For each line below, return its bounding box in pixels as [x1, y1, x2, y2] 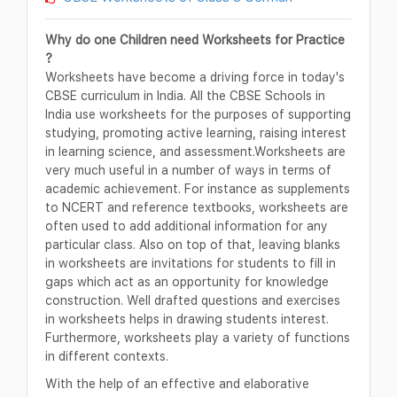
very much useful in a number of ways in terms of [45, 161, 331, 177]
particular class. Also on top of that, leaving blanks [45, 236, 340, 252]
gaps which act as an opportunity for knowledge [45, 273, 329, 289]
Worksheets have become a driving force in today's [45, 68, 345, 84]
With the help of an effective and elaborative [45, 375, 309, 391]
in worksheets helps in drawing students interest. [45, 310, 329, 326]
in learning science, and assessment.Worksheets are [45, 143, 346, 159]
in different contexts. [45, 347, 168, 363]
